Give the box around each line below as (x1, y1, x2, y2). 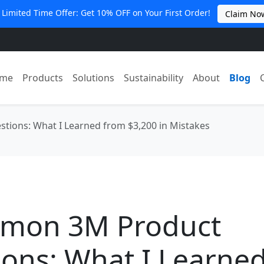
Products (22, 71, 64, 84)
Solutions (72, 71, 115, 84)
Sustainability (124, 71, 184, 84)
